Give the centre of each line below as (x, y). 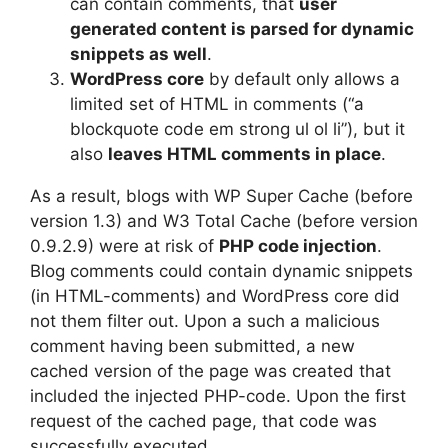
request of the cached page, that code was (203, 420)
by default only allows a (302, 78)
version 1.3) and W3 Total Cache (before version (224, 220)
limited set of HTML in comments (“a (217, 103)
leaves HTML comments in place (244, 153)
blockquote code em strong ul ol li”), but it (237, 128)
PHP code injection (298, 245)
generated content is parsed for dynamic (242, 28)
